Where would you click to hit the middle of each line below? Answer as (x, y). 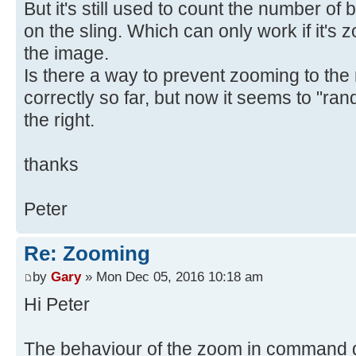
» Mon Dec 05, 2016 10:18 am (172, 277)
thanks (51, 164)
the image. (66, 53)
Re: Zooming (87, 253)
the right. (59, 120)
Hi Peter (57, 305)
